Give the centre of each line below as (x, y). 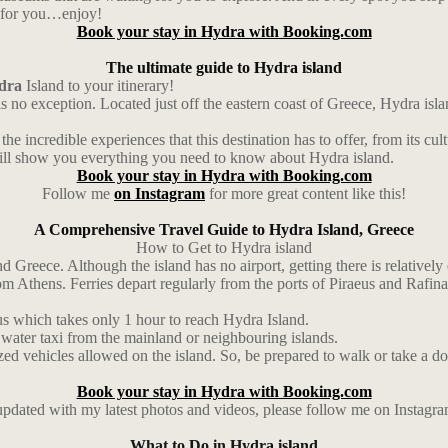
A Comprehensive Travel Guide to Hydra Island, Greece (224, 229)
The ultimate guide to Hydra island (224, 67)
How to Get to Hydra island (224, 247)
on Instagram (159, 193)
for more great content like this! (305, 193)
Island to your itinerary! (98, 85)
